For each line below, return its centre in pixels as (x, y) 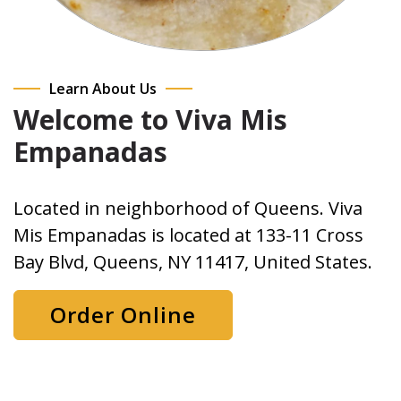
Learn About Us (103, 89)
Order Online (123, 315)
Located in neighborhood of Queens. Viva (188, 208)
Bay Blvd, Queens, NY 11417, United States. (193, 262)
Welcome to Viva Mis (150, 119)
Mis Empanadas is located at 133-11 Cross (188, 235)
